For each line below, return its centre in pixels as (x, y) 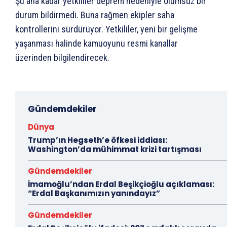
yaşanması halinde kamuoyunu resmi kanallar (97, 44)
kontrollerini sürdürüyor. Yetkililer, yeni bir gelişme (106, 29)
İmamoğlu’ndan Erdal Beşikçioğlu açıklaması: (121, 184)
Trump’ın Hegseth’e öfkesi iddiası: (98, 140)
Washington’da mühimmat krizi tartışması (115, 149)
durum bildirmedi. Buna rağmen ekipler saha (95, 15)
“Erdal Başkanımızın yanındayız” (94, 194)
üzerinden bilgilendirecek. (62, 58)
